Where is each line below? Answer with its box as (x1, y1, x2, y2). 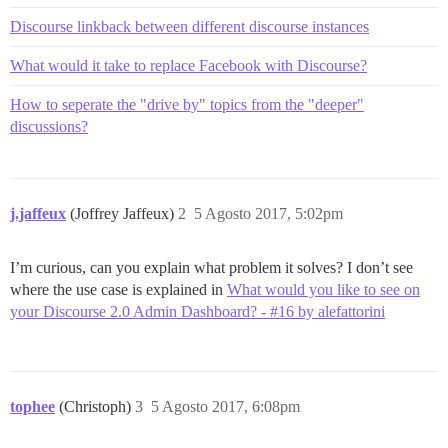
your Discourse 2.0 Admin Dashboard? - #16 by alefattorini (10, 303, 385, 321)
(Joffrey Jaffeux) (70, 205, 178, 223)
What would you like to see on (227, 281, 420, 299)
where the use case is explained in (10, 281, 227, 299)
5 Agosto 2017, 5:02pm (194, 205, 343, 223)
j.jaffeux (10, 205, 66, 223)
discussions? (10, 118, 88, 136)
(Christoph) (59, 398, 135, 416)
